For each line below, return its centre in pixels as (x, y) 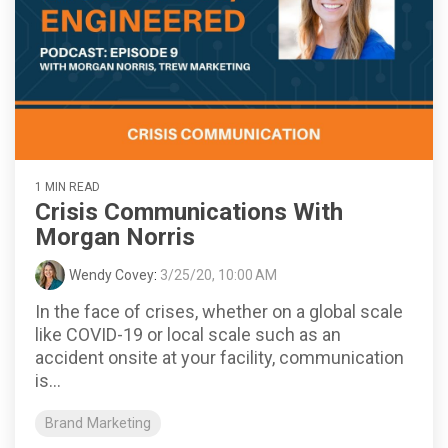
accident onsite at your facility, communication (219, 358)
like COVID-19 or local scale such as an (188, 335)
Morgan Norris (115, 237)
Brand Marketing (98, 424)
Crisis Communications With (189, 212)
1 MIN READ (67, 187)
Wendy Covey (111, 275)
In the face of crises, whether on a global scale (219, 312)
